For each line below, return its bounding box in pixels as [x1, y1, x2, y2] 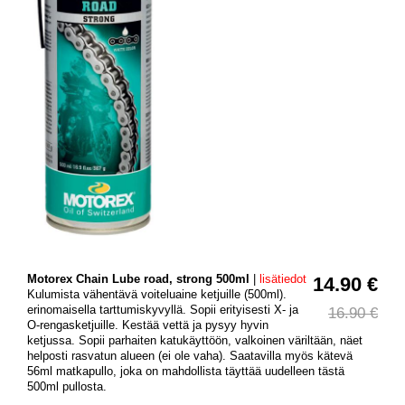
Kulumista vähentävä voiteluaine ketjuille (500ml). [27, 287, 287, 302]
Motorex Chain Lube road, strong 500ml [27, 272, 250, 287]
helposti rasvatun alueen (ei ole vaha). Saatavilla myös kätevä [27, 349, 353, 363]
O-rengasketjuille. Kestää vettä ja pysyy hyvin [27, 318, 268, 333]
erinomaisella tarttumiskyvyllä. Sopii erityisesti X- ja [27, 303, 298, 317]
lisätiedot [259, 272, 306, 287]
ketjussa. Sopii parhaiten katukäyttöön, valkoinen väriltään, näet [27, 334, 363, 348]
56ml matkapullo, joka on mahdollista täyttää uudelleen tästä [27, 364, 344, 379]
